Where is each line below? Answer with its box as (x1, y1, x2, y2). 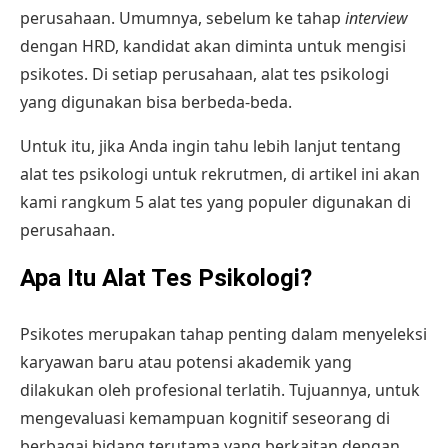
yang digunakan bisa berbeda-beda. (20, 91, 296, 114)
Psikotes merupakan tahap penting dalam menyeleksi (20, 323, 427, 346)
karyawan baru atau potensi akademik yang (20, 351, 352, 374)
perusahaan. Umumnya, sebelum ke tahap (20, 7, 345, 30)
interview (345, 7, 408, 30)
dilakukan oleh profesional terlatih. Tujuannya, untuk (20, 379, 420, 402)
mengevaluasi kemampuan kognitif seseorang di (20, 407, 390, 430)
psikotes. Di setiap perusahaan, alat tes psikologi (20, 63, 389, 86)
